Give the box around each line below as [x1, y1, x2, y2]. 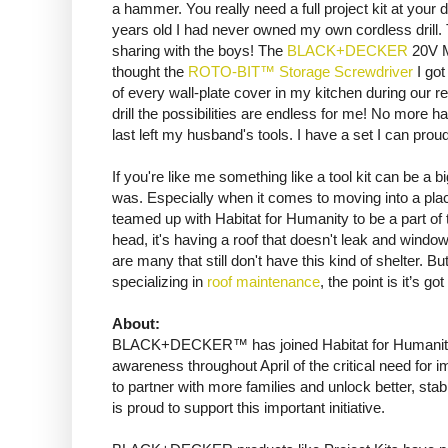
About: [112, 315, 160, 333]
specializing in [112, 273, 207, 291]
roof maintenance [207, 273, 320, 291]
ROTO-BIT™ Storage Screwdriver [188, 63, 413, 81]
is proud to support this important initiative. [112, 399, 385, 417]
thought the [112, 63, 188, 81]
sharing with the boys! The [112, 42, 287, 60]
